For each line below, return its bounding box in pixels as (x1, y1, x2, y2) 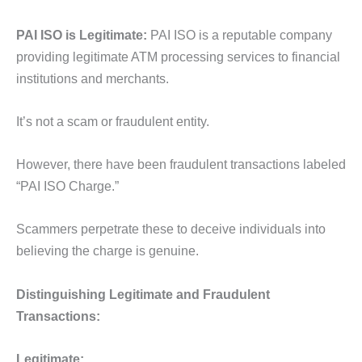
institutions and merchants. (16, 70, 172, 86)
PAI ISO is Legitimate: (16, 27, 147, 42)
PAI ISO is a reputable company (147, 27, 332, 42)
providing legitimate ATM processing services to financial (16, 48, 340, 64)
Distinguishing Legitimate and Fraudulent (16, 286, 270, 301)
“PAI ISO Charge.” (16, 179, 122, 194)
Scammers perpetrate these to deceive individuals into (16, 221, 326, 237)
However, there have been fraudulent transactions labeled (16, 157, 346, 172)
